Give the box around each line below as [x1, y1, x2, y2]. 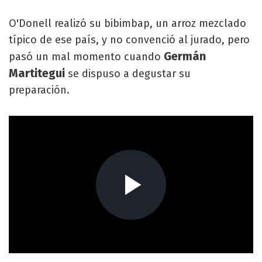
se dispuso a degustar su [68, 67, 191, 80]
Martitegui [9, 65, 68, 80]
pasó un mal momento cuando [9, 50, 164, 63]
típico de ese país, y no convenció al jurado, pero [9, 33, 250, 46]
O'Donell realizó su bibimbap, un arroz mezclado [9, 16, 246, 30]
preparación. [9, 83, 70, 96]
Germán [164, 49, 206, 63]
